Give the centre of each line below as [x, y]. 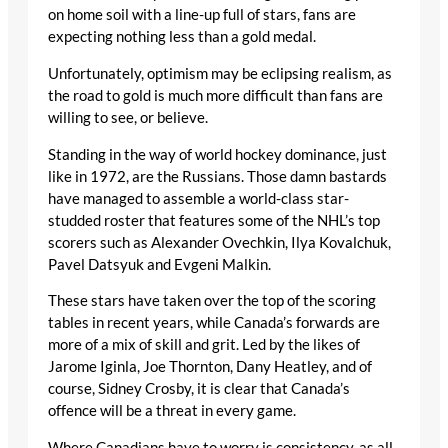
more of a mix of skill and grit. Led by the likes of [204, 345]
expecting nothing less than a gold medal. [182, 37]
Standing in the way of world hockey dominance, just [217, 154]
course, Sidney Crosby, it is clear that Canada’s [199, 389]
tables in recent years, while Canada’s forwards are [214, 323]
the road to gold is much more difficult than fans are [215, 95]
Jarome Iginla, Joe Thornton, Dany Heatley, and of [210, 367]
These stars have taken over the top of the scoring [212, 301]
